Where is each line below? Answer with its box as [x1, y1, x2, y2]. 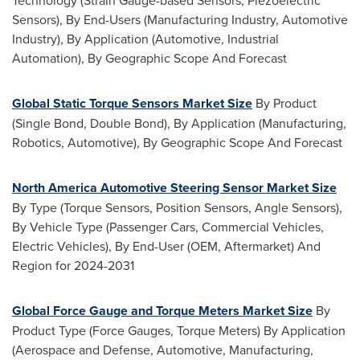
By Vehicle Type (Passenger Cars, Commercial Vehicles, [12, 218, 324, 235]
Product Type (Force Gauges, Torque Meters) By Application [12, 321, 346, 339]
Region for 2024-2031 [12, 256, 134, 274]
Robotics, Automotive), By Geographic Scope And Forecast [12, 133, 342, 151]
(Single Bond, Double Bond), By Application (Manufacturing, [12, 114, 346, 132]
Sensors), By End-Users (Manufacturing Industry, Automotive [12, 10, 348, 28]
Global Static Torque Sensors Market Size [12, 94, 252, 112]
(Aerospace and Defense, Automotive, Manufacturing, [12, 341, 313, 358]
